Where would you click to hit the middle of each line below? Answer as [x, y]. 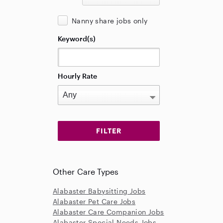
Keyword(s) [77, 39]
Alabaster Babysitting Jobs [99, 191]
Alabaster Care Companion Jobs [109, 212]
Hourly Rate [77, 76]
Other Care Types [86, 171]
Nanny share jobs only [110, 21]
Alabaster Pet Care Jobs [94, 201]
